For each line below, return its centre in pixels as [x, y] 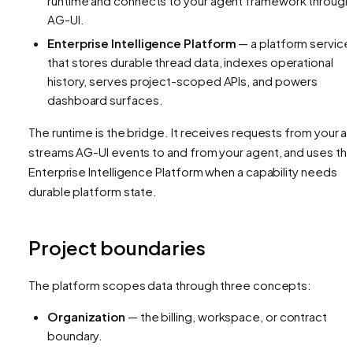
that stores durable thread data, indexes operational [190, 61]
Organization [87, 316]
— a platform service [294, 43]
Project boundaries [117, 247]
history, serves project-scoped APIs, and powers [183, 80]
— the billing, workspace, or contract [227, 316]
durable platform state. [93, 191]
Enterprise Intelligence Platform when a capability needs [183, 171]
